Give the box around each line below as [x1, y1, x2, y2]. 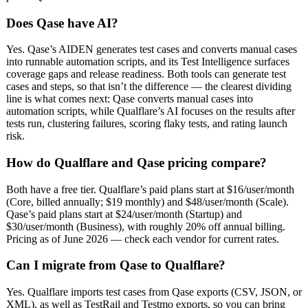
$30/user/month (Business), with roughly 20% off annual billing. [6, 220, 285, 232]
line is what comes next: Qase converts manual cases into [6, 93, 253, 105]
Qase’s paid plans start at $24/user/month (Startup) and [6, 208, 242, 220]
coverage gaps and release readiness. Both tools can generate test [6, 68, 286, 80]
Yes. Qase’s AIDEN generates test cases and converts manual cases [6, 43, 297, 56]
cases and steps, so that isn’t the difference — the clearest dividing [6, 80, 291, 93]
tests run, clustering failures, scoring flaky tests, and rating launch [6, 118, 287, 130]
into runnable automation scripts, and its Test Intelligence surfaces [6, 56, 289, 68]
